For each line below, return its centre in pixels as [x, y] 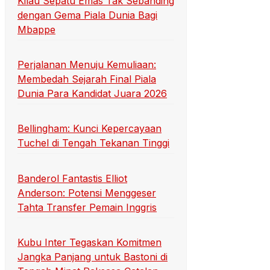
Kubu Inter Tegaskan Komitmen [89, 243]
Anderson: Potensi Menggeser [87, 193]
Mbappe [36, 29]
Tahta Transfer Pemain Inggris [87, 207]
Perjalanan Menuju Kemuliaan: [87, 65]
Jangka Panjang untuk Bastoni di [93, 257]
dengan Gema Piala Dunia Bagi [87, 15]
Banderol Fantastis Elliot [72, 178]
